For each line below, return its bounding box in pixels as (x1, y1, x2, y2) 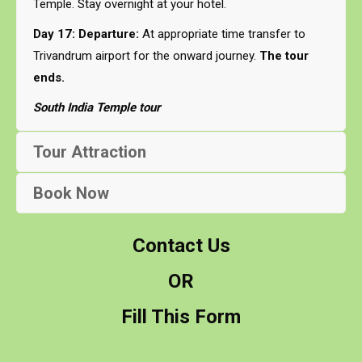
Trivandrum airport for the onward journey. (33, 48, 259, 63)
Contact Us (132, 234, 230, 257)
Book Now (33, 183, 109, 203)
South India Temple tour (33, 100, 160, 115)
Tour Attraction (33, 142, 146, 162)
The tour (259, 48, 309, 63)
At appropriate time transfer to (139, 27, 305, 41)
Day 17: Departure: (33, 27, 139, 41)
